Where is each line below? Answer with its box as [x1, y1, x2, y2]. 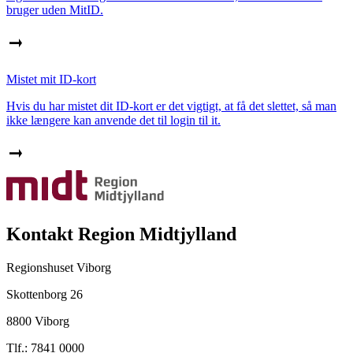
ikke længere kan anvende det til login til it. [6, 113, 221, 128]
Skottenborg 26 [6, 288, 83, 302]
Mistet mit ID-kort [6, 72, 96, 87]
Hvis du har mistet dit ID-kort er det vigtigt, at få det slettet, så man [6, 99, 336, 113]
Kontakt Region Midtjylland [6, 224, 236, 245]
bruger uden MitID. [6, 3, 103, 17]
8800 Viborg [6, 314, 69, 329]
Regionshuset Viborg [6, 261, 111, 275]
